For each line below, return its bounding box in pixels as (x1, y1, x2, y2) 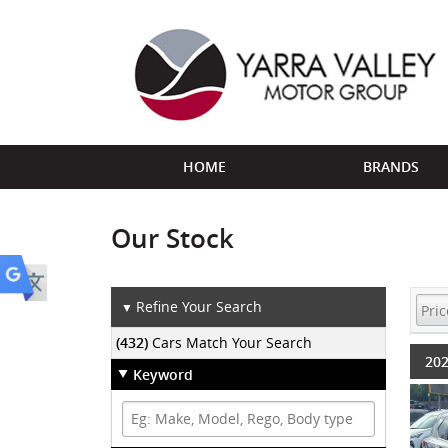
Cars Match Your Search (152, 333, 313, 353)
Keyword (133, 365, 193, 385)
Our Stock (111, 220, 234, 256)
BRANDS (363, 157, 419, 176)
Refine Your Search (136, 297, 262, 316)
